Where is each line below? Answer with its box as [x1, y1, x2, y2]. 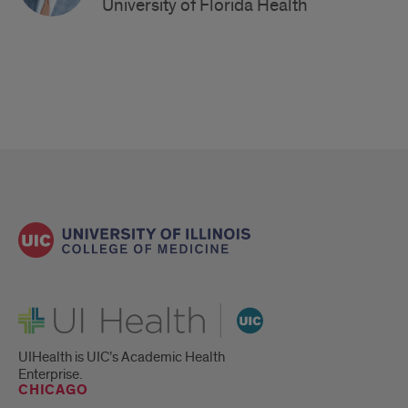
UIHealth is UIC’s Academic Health [18, 348, 225, 367]
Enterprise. [18, 365, 82, 384]
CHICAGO [18, 381, 88, 401]
